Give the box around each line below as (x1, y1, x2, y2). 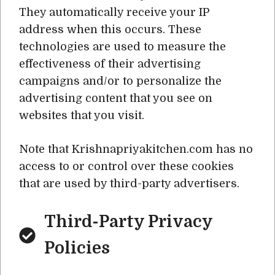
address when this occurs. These (19, 23, 201, 36)
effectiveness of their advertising (19, 58, 201, 70)
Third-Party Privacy (44, 212, 212, 231)
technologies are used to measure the (19, 41, 226, 53)
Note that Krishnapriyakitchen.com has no (19, 143, 253, 155)
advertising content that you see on (19, 92, 212, 104)
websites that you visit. (19, 109, 144, 122)
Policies (44, 239, 110, 257)
